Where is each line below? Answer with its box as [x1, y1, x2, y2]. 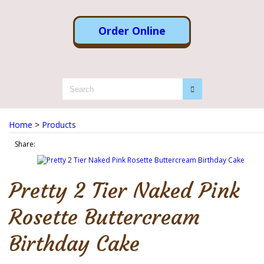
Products [42, 119, 76, 130]
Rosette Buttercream [9, 204, 200, 230]
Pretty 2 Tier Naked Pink [9, 177, 240, 204]
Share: [15, 139, 35, 149]
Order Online [98, 24, 166, 38]
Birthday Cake [9, 230, 140, 257]
